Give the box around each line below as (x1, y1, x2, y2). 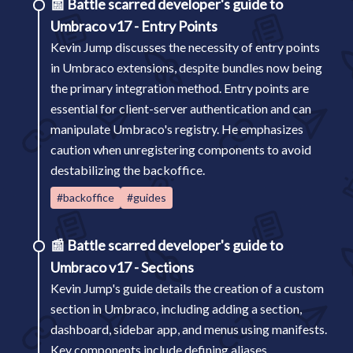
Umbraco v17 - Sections (50, 258, 194, 276)
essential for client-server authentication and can (50, 101, 311, 116)
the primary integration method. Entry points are (50, 80, 309, 95)
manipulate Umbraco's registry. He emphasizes (50, 121, 303, 136)
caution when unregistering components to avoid (50, 142, 311, 157)
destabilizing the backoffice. (50, 162, 205, 177)
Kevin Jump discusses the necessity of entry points (50, 39, 320, 54)
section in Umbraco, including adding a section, (50, 301, 302, 316)
